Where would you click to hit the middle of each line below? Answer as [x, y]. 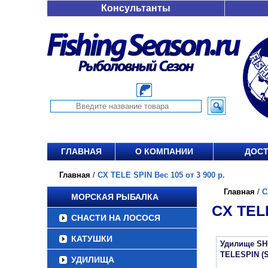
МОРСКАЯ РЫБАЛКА [115, 197]
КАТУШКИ [92, 239]
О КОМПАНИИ [164, 151]
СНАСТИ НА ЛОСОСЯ [116, 218]
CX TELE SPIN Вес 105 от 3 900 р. [161, 175]
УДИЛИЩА [93, 260]
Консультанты [136, 8]
